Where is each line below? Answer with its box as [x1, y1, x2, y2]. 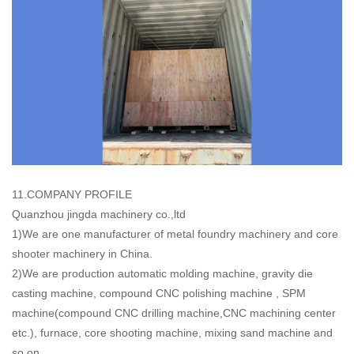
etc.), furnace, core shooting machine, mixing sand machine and [12, 326, 333, 339]
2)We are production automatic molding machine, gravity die [12, 266, 313, 280]
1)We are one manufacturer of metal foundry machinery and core [12, 227, 338, 240]
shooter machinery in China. [12, 247, 153, 260]
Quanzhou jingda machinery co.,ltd [12, 207, 189, 220]
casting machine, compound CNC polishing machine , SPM [12, 286, 306, 299]
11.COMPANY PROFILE [12, 187, 132, 201]
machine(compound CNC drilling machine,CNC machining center [12, 306, 336, 319]
